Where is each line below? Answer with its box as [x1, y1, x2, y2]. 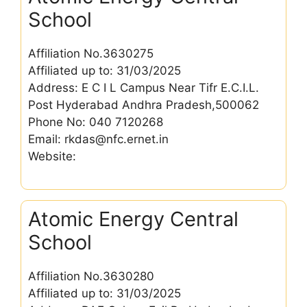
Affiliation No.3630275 [28, 46, 153, 60]
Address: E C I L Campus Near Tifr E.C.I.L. [28, 80, 259, 95]
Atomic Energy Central [28, 207, 238, 231]
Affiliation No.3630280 [28, 269, 154, 283]
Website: [28, 149, 76, 163]
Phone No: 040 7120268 [28, 114, 163, 129]
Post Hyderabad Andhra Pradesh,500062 [28, 97, 259, 112]
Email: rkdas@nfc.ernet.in [28, 132, 169, 146]
